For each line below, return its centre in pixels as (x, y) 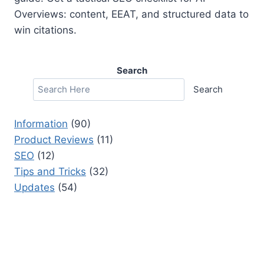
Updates (34, 187)
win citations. (45, 30)
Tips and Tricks (50, 171)
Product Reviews (54, 139)
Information (41, 123)
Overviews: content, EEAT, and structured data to (131, 14)
